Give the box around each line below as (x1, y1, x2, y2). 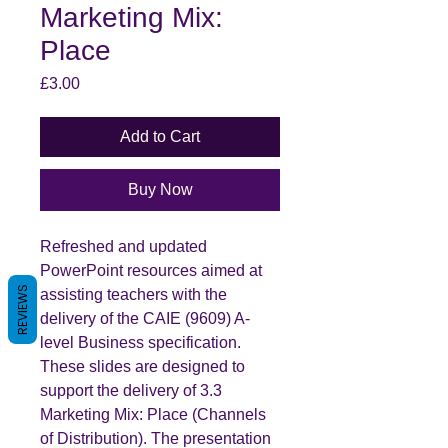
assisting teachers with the (40, 285, 227, 303)
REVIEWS (14, 283, 31, 335)
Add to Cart (120, 127, 200, 145)
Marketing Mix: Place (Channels (40, 405, 266, 423)
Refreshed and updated (40, 237, 207, 255)
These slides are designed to (40, 357, 245, 375)
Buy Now (127, 180, 193, 198)
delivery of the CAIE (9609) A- (40, 309, 250, 327)
